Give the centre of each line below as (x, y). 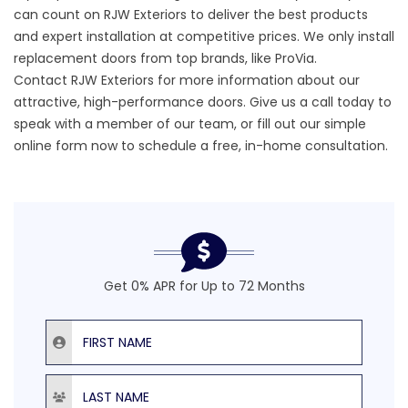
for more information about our (257, 80)
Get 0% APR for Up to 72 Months (204, 286)
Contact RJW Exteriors (84, 80)
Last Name (80, 380)
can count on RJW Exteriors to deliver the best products (191, 15)
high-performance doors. (165, 102)
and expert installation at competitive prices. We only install (204, 36)
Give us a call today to (319, 102)
